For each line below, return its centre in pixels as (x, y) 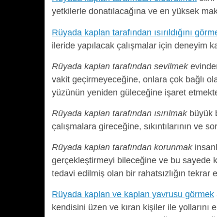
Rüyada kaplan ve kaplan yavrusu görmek (133, 194)
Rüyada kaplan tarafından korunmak (122, 147)
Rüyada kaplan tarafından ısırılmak (119, 113)
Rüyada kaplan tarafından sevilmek (120, 66)
